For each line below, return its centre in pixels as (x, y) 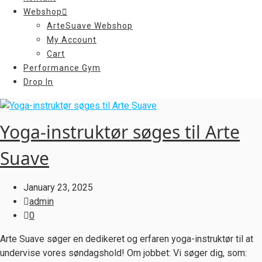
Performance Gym (62, 68)
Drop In (38, 82)
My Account (72, 40)
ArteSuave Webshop (90, 26)
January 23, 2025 (58, 187)
